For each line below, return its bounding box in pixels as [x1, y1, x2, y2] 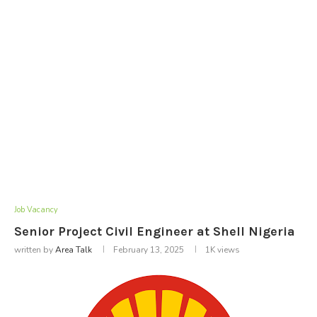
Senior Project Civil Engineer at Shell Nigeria [14, 223, 295, 239]
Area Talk [55, 243, 92, 255]
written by [14, 243, 55, 255]
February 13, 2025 [113, 243, 184, 255]
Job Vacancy [14, 204, 58, 215]
